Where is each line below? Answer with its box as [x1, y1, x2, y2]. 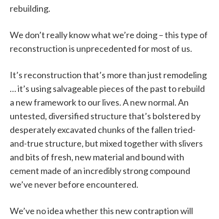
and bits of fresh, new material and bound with [10, 152, 184, 163]
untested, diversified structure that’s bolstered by [10, 110, 200, 122]
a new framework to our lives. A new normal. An [10, 97, 189, 108]
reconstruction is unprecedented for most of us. [10, 43, 192, 54]
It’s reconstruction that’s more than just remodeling [10, 69, 207, 81]
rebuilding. [10, 3, 50, 14]
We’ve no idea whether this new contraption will [10, 205, 193, 217]
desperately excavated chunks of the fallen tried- [10, 124, 196, 135]
